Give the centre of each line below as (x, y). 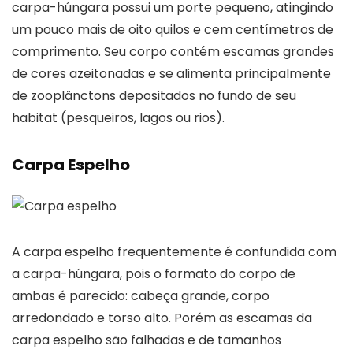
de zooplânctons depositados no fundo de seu (154, 95)
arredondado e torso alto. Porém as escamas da (162, 318)
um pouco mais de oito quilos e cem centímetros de (173, 29)
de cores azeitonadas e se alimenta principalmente (171, 73)
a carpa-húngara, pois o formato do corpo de (154, 273)
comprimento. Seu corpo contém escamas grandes (173, 51)
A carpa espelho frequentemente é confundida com (174, 251)
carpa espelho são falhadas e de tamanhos (147, 340)
